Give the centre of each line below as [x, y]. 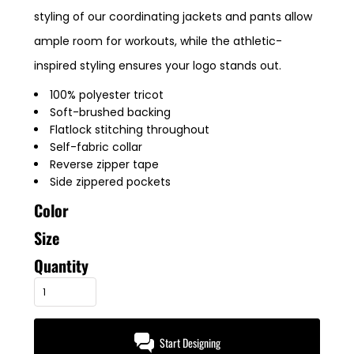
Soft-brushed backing [110, 112]
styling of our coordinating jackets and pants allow [173, 17]
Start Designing [190, 343]
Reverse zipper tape [104, 164]
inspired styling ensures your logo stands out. [158, 66]
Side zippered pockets [110, 182]
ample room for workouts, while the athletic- [158, 41]
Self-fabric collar [96, 147]
